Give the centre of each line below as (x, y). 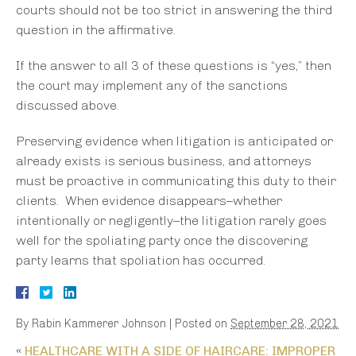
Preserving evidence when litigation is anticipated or (174, 141)
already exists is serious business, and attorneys (164, 161)
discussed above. (68, 106)
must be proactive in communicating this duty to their (176, 181)
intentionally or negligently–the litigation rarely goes (171, 221)
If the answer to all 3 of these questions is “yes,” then (174, 66)
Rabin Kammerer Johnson (99, 324)
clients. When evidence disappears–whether (149, 201)
